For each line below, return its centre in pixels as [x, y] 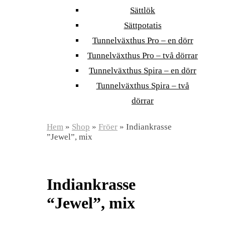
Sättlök [143, 10]
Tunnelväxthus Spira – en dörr [143, 71]
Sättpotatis [143, 25]
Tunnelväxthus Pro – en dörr [143, 40]
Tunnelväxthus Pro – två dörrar [143, 55]
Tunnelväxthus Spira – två [143, 86]
